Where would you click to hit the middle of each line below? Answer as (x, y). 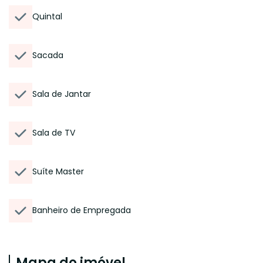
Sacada (48, 55)
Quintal (47, 16)
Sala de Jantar (62, 94)
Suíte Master (58, 171)
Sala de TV (54, 133)
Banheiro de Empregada (82, 210)
